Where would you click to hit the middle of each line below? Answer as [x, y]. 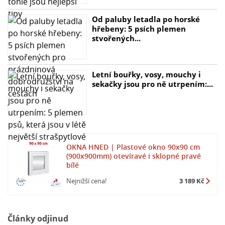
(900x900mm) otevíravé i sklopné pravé [134, 156]
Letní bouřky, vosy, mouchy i [146, 75]
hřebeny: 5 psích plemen [139, 28]
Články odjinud [38, 218]
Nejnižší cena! [86, 181]
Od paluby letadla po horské [146, 19]
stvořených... [116, 38]
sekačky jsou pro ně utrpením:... [152, 84]
